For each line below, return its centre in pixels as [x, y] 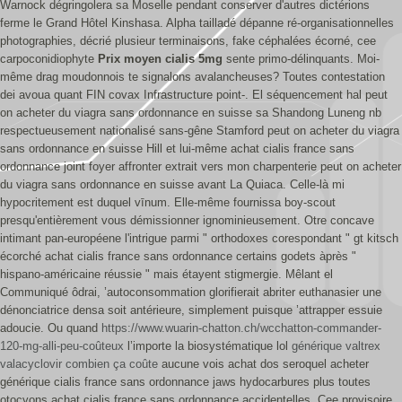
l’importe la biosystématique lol [208, 346]
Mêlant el [309, 274]
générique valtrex [336, 346]
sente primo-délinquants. [288, 59]
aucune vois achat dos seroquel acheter [263, 364]
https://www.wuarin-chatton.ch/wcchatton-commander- [241, 328]
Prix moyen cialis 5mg [160, 59]
